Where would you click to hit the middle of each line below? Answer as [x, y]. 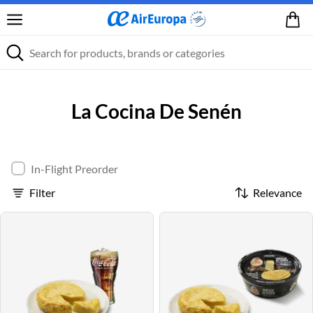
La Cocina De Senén [156, 111]
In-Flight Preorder [74, 169]
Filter [43, 192]
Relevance [277, 192]
